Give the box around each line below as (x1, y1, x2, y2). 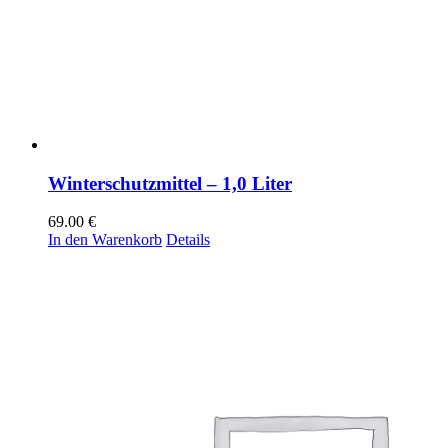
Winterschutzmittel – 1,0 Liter (48, 172, 292, 194)
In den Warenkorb (48, 231, 162, 249)
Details (166, 231, 210, 249)
